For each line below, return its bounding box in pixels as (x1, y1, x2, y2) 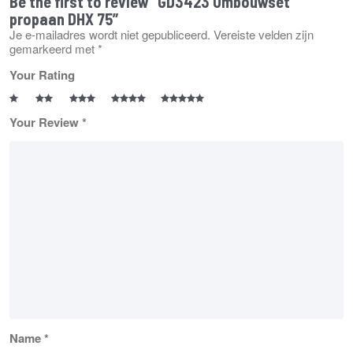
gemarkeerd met (9, 39, 98, 57)
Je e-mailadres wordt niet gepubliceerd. (9, 25, 210, 43)
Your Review (9, 113, 82, 131)
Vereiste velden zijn (214, 25, 314, 43)
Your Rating (9, 65, 75, 84)
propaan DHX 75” (9, 9, 118, 28)
